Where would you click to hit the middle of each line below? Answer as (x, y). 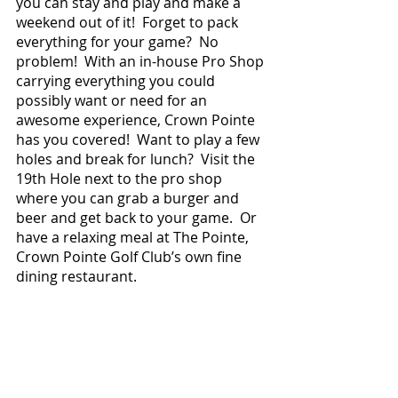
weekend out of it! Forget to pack (129, 23)
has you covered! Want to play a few (139, 140)
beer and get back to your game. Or (138, 218)
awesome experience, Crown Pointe (137, 120)
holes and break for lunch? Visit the (137, 159)
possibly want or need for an (113, 101)
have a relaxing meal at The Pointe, (134, 238)
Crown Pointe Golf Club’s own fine (131, 257)
